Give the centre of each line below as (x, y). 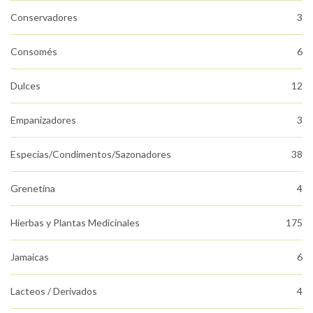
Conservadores (44, 17)
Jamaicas (30, 256)
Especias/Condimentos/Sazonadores (91, 154)
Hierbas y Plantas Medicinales (75, 222)
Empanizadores (43, 119)
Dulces (26, 85)
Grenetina (33, 188)
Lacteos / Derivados (54, 291)
